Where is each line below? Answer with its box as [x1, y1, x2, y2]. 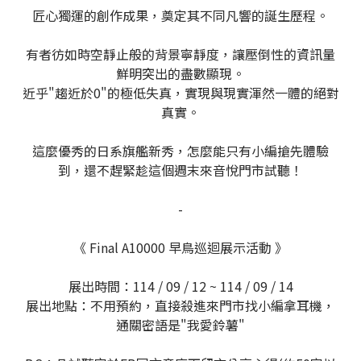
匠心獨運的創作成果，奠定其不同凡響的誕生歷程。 [32, 6, 329, 26]
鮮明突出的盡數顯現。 [116, 64, 245, 84]
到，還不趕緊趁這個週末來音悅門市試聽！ [58, 160, 303, 180]
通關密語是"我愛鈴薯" [116, 315, 245, 335]
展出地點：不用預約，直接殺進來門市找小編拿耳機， [26, 296, 335, 316]
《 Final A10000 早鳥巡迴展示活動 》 [73, 238, 288, 258]
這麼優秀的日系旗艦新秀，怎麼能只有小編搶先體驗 [32, 141, 329, 161]
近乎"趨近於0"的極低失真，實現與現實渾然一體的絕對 [22, 83, 339, 103]
